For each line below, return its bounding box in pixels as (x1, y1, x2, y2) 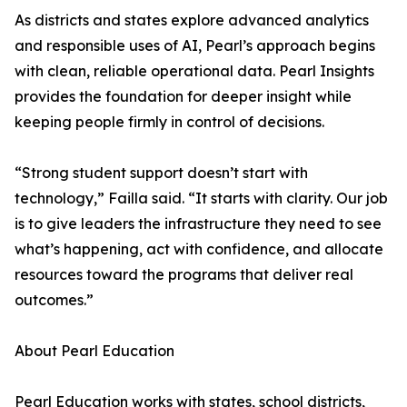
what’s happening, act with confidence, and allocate (15, 240, 383, 259)
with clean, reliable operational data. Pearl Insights (15, 62, 374, 81)
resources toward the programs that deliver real (15, 265, 353, 284)
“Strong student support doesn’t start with (15, 164, 308, 183)
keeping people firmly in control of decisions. (15, 113, 324, 132)
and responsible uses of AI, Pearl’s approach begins (15, 36, 375, 55)
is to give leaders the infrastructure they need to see (15, 214, 382, 233)
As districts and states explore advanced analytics (15, 11, 369, 30)
